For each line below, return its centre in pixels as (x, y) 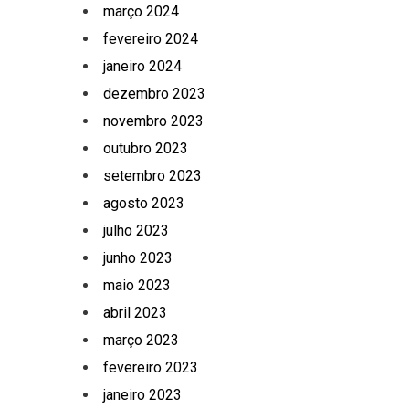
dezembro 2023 (154, 94)
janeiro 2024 (142, 66)
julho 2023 (136, 231)
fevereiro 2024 (151, 39)
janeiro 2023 (142, 395)
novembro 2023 (153, 121)
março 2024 (141, 11)
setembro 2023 (152, 176)
